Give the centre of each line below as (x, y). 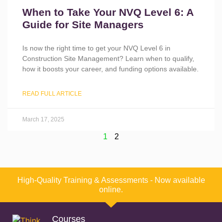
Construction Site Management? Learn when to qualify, (108, 58)
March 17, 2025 (43, 119)
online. (111, 190)
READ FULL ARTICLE (52, 94)
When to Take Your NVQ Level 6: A (108, 12)
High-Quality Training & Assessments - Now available (111, 180)
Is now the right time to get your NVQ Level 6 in (96, 48)
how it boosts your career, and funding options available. (111, 69)
